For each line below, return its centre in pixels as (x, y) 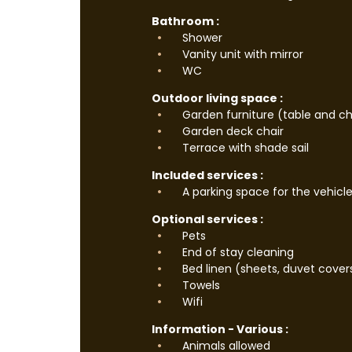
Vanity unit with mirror (241, 54)
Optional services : (207, 219)
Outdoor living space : (217, 98)
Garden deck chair (231, 131)
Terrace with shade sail (244, 148)
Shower (201, 38)
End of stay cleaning (236, 252)
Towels (200, 285)
